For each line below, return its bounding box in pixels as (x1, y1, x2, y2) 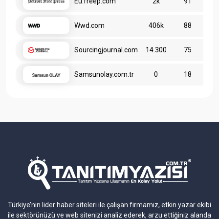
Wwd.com (74, 22, 105, 30)
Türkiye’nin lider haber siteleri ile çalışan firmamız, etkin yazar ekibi (8, 201, 211, 209)
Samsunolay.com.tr (74, 70, 134, 79)
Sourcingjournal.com (74, 46, 138, 54)
